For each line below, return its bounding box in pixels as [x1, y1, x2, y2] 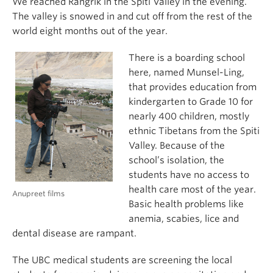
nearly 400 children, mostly [129, 111, 249, 122]
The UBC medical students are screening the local [12, 255, 232, 266]
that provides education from [129, 82, 257, 93]
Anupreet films [12, 188, 65, 198]
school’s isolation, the [129, 155, 224, 166]
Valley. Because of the [129, 140, 225, 151]
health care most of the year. [129, 184, 258, 195]
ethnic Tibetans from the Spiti [129, 126, 260, 136]
